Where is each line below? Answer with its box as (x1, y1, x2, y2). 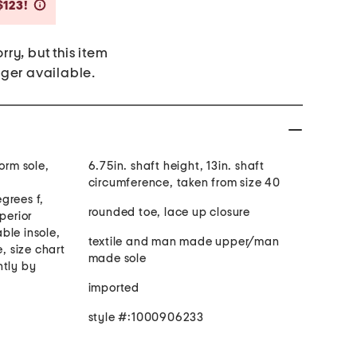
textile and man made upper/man (88, 236, 280, 249)
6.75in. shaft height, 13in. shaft (88, 160, 265, 173)
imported (88, 282, 139, 295)
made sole (88, 253, 147, 265)
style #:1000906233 (88, 312, 204, 324)
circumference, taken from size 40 (88, 177, 280, 190)
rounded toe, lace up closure (88, 206, 250, 219)
